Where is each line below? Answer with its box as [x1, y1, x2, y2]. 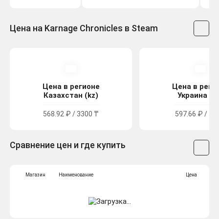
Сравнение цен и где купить [10, 140, 126, 151]
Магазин [25, 172, 45, 178]
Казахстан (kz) [44, 91, 98, 100]
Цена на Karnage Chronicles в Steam [10, 23, 158, 34]
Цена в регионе [42, 82, 100, 91]
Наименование [59, 172, 93, 178]
